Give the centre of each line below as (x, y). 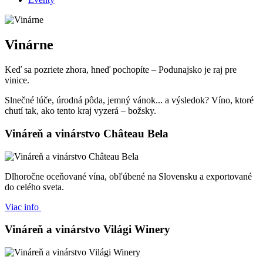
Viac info (23, 207)
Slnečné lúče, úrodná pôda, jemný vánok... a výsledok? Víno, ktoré (129, 100)
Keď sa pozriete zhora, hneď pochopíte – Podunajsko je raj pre (121, 70)
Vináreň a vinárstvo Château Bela (87, 133)
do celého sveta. (34, 187)
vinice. (17, 80)
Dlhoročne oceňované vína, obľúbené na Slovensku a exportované (128, 176)
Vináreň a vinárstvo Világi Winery (87, 230)
